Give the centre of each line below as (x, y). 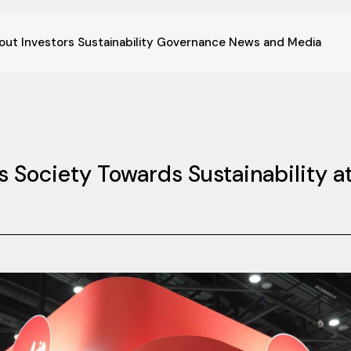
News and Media (275, 42)
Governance (191, 42)
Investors (47, 42)
